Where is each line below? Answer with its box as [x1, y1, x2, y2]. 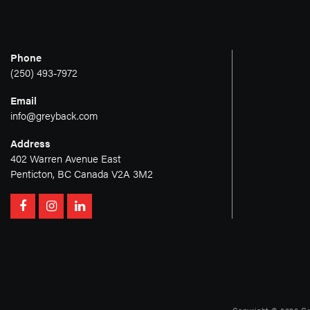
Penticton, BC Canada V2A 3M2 [10, 166, 153, 181]
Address [10, 136, 51, 151]
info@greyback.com [10, 108, 98, 123]
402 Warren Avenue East [10, 151, 121, 166]
